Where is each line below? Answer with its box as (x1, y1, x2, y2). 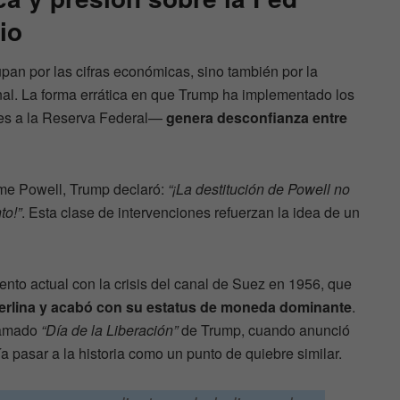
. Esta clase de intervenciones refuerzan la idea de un (21, 202, 360, 223)
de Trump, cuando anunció (178, 320, 350, 341)
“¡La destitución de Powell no (164, 179, 350, 200)
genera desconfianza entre (166, 107, 347, 129)
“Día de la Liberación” (41, 320, 178, 341)
